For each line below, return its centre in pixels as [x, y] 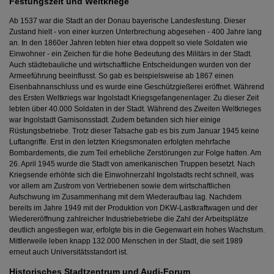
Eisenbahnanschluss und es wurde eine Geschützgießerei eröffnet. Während [137, 87]
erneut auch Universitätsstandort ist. [68, 252]
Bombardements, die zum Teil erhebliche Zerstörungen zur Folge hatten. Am [135, 153]
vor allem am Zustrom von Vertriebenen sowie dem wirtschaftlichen [120, 186]
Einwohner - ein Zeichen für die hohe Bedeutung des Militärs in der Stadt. [131, 54]
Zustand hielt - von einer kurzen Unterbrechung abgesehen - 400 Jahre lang [135, 32]
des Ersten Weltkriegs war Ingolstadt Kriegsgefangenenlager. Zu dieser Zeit [134, 98]
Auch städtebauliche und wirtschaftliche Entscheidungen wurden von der [130, 65]
